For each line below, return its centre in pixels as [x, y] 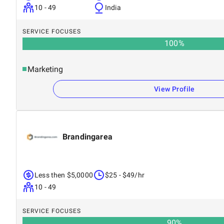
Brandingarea [87, 136]
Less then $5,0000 [64, 175]
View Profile [174, 89]
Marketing [45, 69]
